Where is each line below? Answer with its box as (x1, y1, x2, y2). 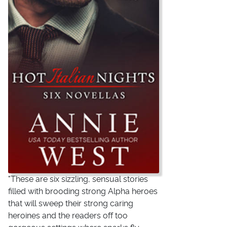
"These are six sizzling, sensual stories (8, 175, 148, 183)
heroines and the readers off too (8, 211, 128, 220)
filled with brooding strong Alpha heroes (8, 187, 158, 196)
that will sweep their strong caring (8, 199, 133, 208)
